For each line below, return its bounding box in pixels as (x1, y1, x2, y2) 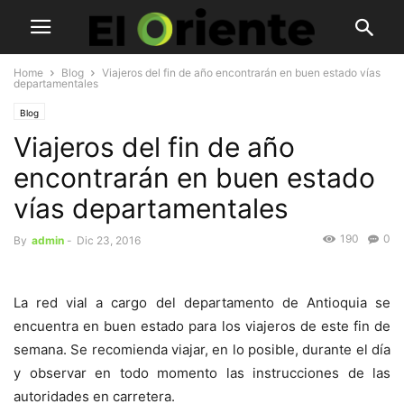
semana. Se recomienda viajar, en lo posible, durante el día (14, 341, 390, 359)
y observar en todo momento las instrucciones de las (14, 364, 390, 382)
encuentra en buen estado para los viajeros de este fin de (14, 317, 390, 335)
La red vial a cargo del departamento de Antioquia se (14, 294, 390, 312)
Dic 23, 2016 (77, 234, 141, 247)
